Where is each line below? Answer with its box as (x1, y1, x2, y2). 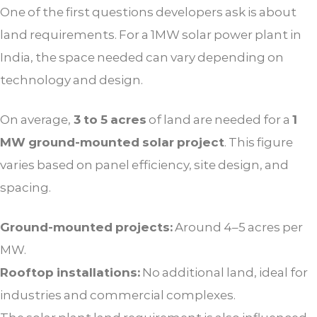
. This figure (224, 134, 293, 149)
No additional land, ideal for (140, 265, 308, 279)
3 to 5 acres (71, 112, 146, 127)
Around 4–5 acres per (173, 219, 303, 234)
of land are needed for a (146, 112, 292, 127)
